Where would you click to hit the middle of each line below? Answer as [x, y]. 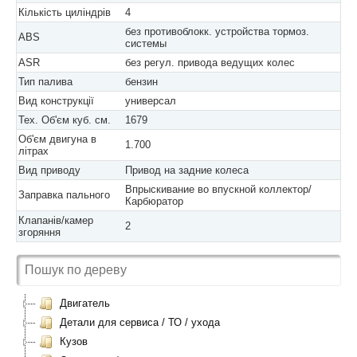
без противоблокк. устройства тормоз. [217, 31]
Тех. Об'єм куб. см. [65, 120]
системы [146, 43]
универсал [151, 101]
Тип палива [45, 82]
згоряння [39, 232]
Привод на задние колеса [187, 170]
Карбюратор [154, 201]
